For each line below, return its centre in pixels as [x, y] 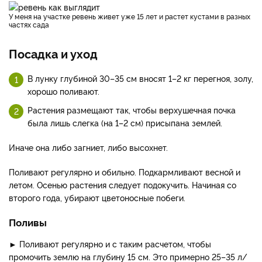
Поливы [28, 222]
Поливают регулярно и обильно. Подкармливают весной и [125, 172]
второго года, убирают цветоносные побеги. [97, 198]
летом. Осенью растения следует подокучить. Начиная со [123, 185]
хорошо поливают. [63, 91]
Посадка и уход [53, 54]
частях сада [29, 25]
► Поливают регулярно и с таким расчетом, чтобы [110, 244]
